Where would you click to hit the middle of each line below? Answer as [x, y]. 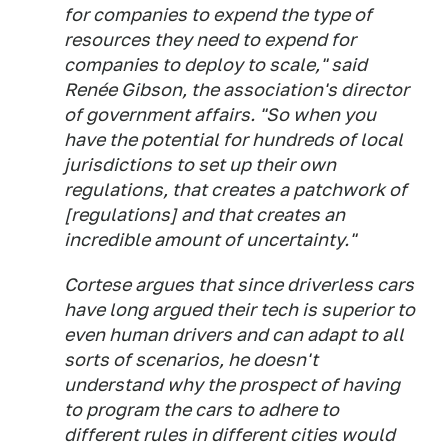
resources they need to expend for [210, 40]
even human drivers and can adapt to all [234, 335]
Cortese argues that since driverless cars [239, 285]
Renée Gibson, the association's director [236, 90]
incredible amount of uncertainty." [210, 240]
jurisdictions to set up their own [200, 165]
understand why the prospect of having [232, 385]
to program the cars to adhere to [201, 410]
